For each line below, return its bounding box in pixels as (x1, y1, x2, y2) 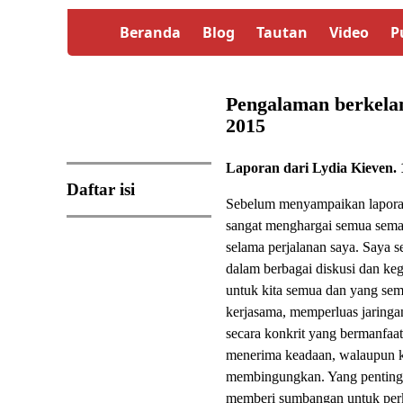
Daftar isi (66, 179, 135, 199)
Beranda (119, 22, 181, 42)
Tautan (255, 22, 308, 42)
